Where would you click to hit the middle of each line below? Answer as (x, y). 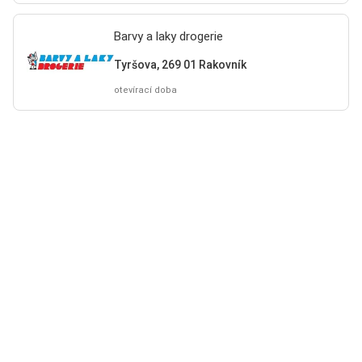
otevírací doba (145, 90)
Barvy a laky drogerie (168, 36)
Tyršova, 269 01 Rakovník (180, 64)
